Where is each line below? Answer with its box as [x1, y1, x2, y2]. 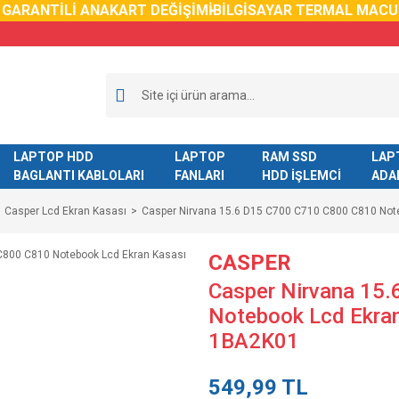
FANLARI [174, 168, 224, 183]
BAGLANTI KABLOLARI [12, 168, 144, 183]
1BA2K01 [208, 329, 299, 354]
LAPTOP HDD [12, 150, 94, 164]
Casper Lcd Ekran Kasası [4, 205, 126, 217]
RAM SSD [261, 150, 317, 164]
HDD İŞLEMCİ [261, 168, 341, 183]
